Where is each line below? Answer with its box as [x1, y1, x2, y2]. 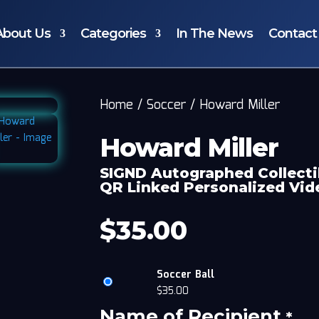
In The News [175, 25, 253, 41]
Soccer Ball [157, 266, 215, 283]
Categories [80, 25, 146, 41]
